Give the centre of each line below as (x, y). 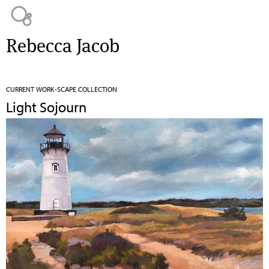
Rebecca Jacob (63, 46)
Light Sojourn (46, 107)
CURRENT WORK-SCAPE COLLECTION (62, 89)
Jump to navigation (134, 7)
